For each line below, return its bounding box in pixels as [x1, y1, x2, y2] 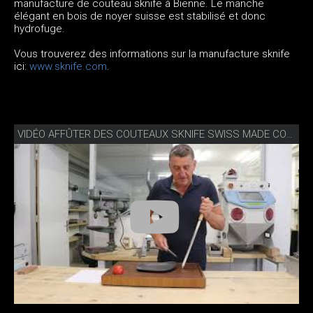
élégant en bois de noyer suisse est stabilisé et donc [14, 9, 265, 22]
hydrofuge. [14, 22, 65, 35]
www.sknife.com [29, 59, 107, 73]
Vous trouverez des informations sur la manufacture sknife [14, 47, 290, 60]
